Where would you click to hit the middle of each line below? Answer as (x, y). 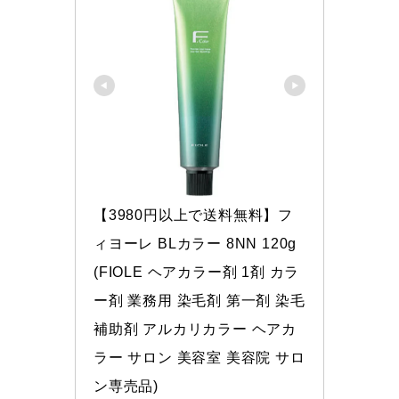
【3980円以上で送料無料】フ (193, 215)
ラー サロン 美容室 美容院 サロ (199, 357)
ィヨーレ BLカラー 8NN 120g (195, 243)
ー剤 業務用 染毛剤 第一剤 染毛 (199, 300)
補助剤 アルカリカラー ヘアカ (195, 329)
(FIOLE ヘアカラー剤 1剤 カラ (197, 272)
